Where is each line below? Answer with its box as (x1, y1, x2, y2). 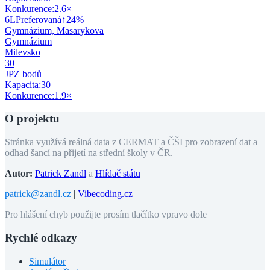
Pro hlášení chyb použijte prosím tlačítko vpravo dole (5, 209, 207, 220)
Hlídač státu (95, 168, 140, 179)
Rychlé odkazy (5, 231, 77, 244)
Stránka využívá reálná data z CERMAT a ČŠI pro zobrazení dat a (5, 137, 257, 148)
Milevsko (5, 46, 40, 57)
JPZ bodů (5, 68, 42, 79)
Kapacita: (5, 79, 41, 90)
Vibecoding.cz (78, 189, 133, 199)
